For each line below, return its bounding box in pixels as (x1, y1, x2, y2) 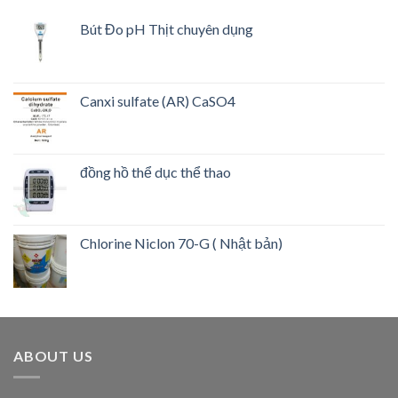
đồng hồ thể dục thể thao (80, 163, 231, 180)
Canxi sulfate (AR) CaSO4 (80, 92, 235, 109)
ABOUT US (13, 346, 93, 364)
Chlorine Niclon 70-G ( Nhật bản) (80, 234, 283, 251)
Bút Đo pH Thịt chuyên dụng (80, 20, 253, 37)
